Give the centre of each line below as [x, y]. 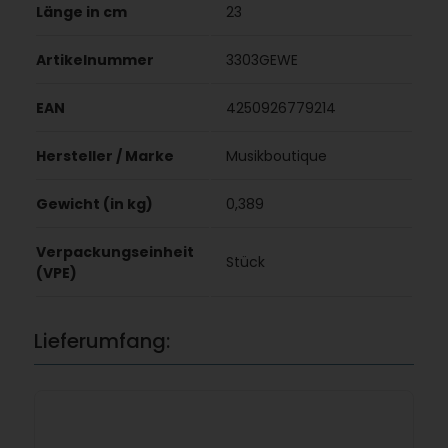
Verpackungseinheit [114, 252]
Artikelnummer [94, 60]
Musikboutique [276, 156]
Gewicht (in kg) [94, 204]
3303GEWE [261, 60]
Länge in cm [81, 12]
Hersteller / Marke [104, 156]
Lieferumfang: [101, 341]
